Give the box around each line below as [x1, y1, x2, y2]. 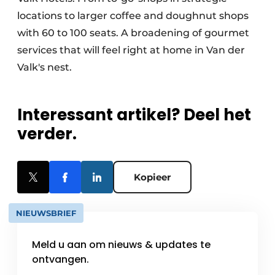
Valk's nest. [17, 61, 72, 73]
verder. [17, 122, 77, 145]
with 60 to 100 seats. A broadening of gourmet [17, 26, 249, 39]
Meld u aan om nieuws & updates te [32, 237, 211, 252]
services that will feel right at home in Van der [17, 44, 245, 56]
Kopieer [134, 171, 171, 183]
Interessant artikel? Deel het [17, 103, 251, 126]
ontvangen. [32, 252, 89, 266]
